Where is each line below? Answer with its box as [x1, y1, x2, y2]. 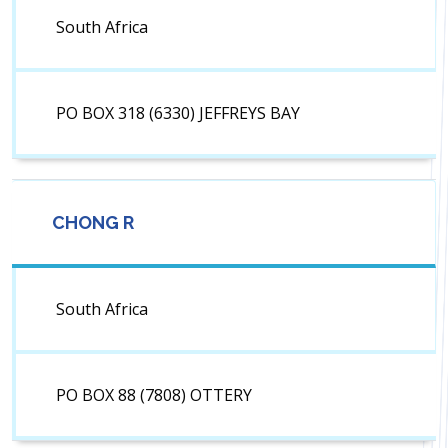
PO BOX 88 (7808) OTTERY [56, 384, 252, 407]
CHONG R [52, 212, 134, 234]
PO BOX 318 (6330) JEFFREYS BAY [56, 102, 300, 125]
